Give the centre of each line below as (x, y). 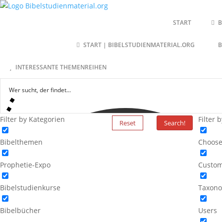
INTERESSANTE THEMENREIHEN (61, 67)
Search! (175, 123)
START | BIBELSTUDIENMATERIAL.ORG (139, 45)
